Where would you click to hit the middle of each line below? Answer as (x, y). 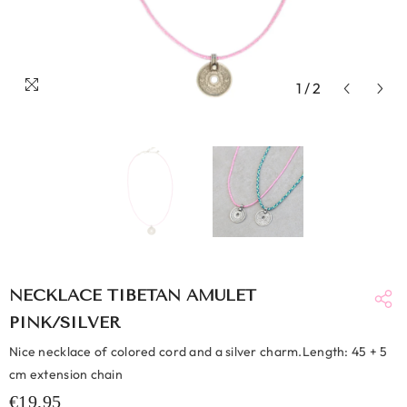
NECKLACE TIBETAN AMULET (133, 295)
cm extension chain (66, 374)
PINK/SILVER (65, 323)
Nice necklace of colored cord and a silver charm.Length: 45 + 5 (199, 352)
